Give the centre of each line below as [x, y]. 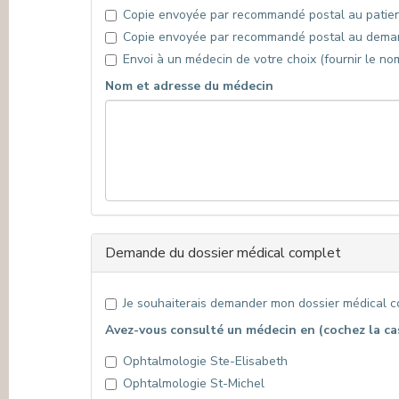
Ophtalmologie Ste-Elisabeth [205, 361]
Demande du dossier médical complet [223, 253]
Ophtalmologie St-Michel [194, 383]
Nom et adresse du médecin [189, 86]
